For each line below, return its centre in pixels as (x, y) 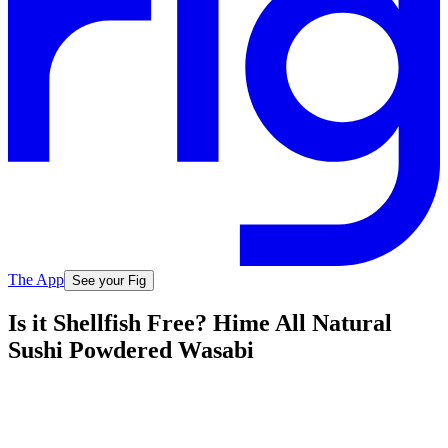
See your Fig (109, 280)
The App (36, 279)
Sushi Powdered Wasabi (131, 350)
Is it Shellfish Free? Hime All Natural (200, 323)
